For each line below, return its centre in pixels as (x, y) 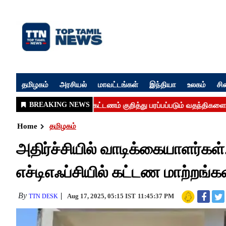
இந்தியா (163, 84)
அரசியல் (73, 84)
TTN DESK (43, 196)
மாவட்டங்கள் (118, 84)
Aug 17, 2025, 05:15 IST (101, 196)
